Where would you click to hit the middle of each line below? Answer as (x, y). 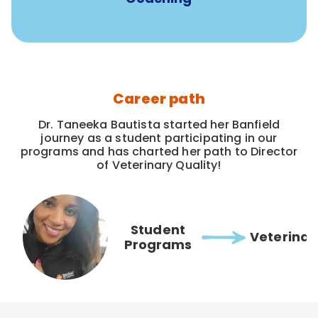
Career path (159, 98)
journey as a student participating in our (159, 138)
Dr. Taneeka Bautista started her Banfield (159, 124)
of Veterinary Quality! (159, 165)
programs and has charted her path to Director (159, 151)
